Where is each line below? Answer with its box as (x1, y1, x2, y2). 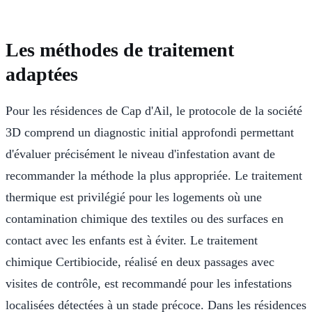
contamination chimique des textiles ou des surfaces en (6, 211, 283, 226)
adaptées (6, 63, 78, 85)
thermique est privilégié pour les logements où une (6, 189, 262, 204)
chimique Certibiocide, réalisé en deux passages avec (6, 254, 274, 269)
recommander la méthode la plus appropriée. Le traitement (6, 168, 302, 182)
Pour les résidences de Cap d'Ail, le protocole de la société (6, 103, 302, 118)
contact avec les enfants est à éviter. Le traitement (6, 233, 258, 247)
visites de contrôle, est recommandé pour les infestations (6, 276, 292, 290)
